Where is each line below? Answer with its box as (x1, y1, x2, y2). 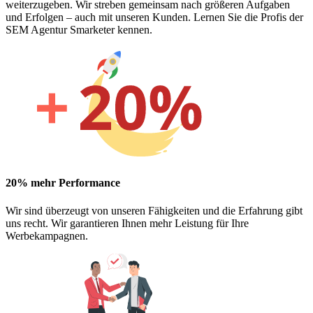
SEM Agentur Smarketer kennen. (6, 24, 152, 36)
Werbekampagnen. (6, 229, 88, 242)
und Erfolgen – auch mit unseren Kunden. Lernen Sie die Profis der (6, 11, 303, 24)
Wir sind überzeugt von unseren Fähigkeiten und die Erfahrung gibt (6, 204, 303, 217)
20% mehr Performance (6, 177, 120, 189)
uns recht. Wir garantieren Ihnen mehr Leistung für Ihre (6, 217, 249, 229)
